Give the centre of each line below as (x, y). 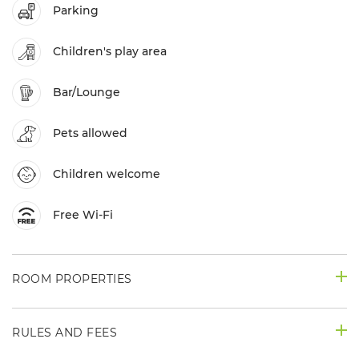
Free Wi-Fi (83, 215)
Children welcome (107, 174)
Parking (76, 11)
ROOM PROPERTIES (72, 278)
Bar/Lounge (87, 93)
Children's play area (110, 52)
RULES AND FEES (65, 332)
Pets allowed (90, 133)
